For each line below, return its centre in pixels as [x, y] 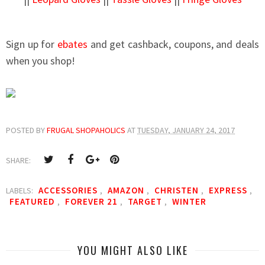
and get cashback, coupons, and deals [173, 44]
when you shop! [41, 60]
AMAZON [127, 190]
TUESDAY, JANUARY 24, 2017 [186, 130]
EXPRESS [229, 190]
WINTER [189, 201]
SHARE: [19, 160]
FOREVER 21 [93, 201]
